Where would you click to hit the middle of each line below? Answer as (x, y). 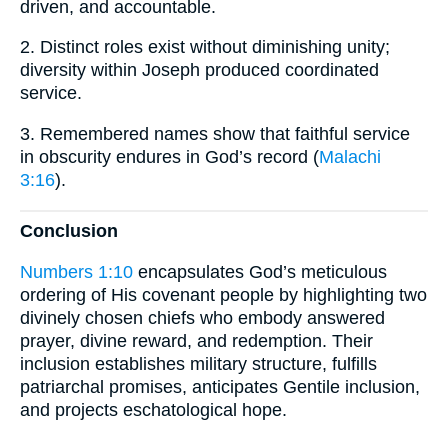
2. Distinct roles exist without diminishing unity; (205, 47)
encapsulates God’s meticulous (260, 271)
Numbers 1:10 (76, 271)
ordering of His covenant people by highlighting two (223, 294)
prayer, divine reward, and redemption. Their (196, 340)
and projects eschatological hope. (153, 409)
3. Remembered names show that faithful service (215, 134)
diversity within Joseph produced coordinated (199, 70)
